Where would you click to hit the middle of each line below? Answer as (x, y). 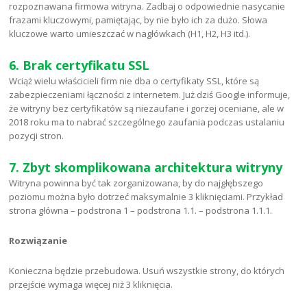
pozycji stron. (37, 136)
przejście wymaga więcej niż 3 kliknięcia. (91, 285)
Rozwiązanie (38, 241)
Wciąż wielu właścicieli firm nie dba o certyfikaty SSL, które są (134, 81)
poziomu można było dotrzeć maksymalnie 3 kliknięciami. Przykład (146, 197)
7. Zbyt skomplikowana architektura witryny (146, 168)
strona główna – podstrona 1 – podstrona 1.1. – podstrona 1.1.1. (141, 211)
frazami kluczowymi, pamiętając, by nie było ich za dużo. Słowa (138, 20)
